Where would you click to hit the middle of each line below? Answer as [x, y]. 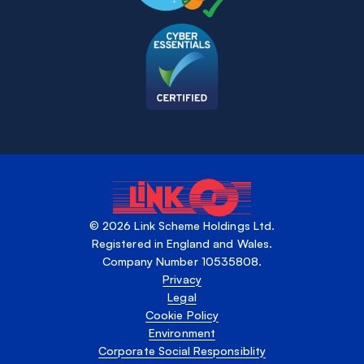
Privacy [182, 279]
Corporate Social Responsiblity [182, 350]
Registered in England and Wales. [182, 243]
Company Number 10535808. [182, 261]
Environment [182, 332]
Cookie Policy [182, 314]
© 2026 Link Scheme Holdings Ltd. [182, 225]
